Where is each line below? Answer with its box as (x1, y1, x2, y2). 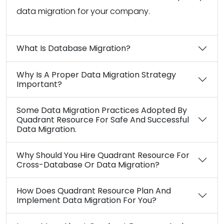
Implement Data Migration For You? (16, 194, 156, 206)
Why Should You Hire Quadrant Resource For (16, 149, 189, 161)
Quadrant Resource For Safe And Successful (16, 113, 189, 125)
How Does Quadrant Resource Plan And (16, 184, 171, 196)
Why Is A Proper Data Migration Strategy (16, 68, 176, 80)
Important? (16, 78, 62, 90)
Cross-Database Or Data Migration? (16, 158, 159, 170)
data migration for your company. (16, 5, 150, 17)
